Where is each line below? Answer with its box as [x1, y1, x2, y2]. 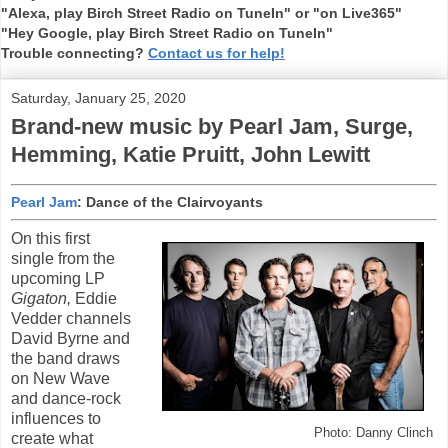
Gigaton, [11, 289, 75, 307]
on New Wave [11, 369, 110, 387]
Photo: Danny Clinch [314, 425, 433, 440]
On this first [11, 229, 90, 247]
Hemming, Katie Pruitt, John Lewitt [11, 142, 370, 167]
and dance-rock [11, 389, 121, 407]
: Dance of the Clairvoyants [77, 193, 263, 210]
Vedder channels [11, 309, 131, 327]
